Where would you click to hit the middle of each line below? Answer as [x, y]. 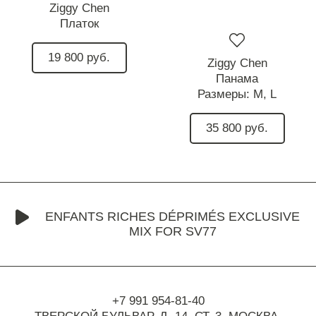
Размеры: [225, 94]
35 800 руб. [237, 128]
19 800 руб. [79, 58]
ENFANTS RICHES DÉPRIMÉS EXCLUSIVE [172, 217]
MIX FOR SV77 [172, 231]
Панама [237, 78]
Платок [79, 23]
